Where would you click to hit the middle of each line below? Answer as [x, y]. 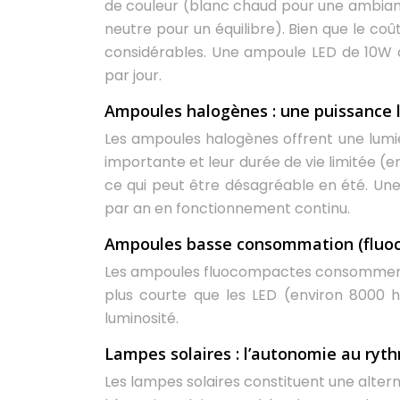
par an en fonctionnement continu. [227, 208]
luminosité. [142, 318]
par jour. [133, 75]
